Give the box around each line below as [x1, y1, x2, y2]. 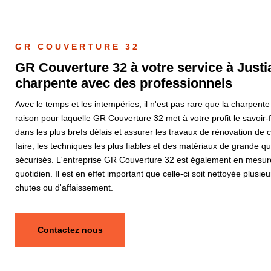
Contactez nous [37, 225, 103, 235]
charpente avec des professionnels [15, 76, 232, 91]
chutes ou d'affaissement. [15, 183, 113, 192]
